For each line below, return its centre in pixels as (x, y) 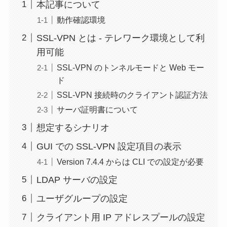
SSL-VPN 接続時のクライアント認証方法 (132, 94)
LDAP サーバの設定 (77, 180)
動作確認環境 (81, 20)
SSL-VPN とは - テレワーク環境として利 (120, 38)
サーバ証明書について (97, 109)
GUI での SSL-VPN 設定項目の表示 (109, 146)
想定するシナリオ (73, 127)
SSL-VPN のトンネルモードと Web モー (130, 67)
